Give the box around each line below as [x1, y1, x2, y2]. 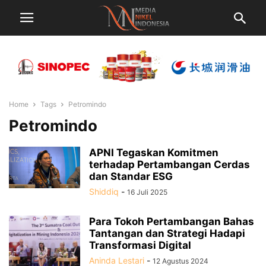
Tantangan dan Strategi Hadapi [89, 227, 245, 240]
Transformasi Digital [89, 239, 191, 252]
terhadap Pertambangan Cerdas [89, 159, 250, 171]
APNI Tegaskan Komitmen [89, 147, 218, 159]
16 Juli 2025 [127, 188, 167, 197]
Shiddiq [89, 186, 119, 197]
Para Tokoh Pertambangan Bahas [89, 216, 254, 228]
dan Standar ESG [89, 170, 173, 183]
